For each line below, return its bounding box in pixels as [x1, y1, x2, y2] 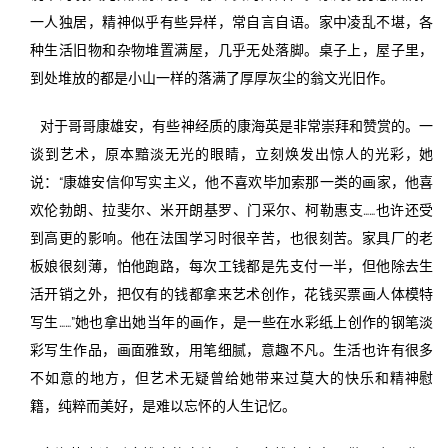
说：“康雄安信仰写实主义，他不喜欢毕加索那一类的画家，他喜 [29, 173, 434, 190]
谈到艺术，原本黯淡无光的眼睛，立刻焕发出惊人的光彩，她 [29, 145, 434, 162]
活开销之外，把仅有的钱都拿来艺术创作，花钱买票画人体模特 [29, 285, 434, 302]
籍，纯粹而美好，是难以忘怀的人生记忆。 [29, 397, 296, 414]
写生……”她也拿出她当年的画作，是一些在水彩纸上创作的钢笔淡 [29, 313, 434, 330]
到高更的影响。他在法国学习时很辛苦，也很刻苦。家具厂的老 [29, 229, 434, 246]
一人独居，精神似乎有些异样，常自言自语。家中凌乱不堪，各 [29, 13, 434, 30]
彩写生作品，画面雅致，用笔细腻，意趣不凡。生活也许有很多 [29, 341, 434, 358]
